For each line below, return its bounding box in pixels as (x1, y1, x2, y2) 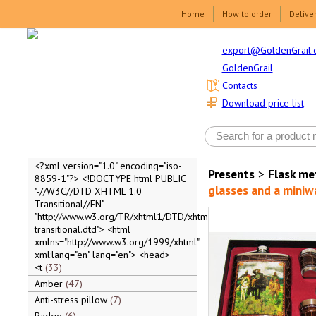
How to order (222, 8, 272, 19)
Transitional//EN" (34, 197, 104, 210)
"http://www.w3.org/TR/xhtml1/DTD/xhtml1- (34, 210, 220, 223)
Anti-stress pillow (34, 293, 110, 306)
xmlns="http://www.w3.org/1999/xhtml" (34, 236, 199, 248)
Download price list (221, 97, 304, 110)
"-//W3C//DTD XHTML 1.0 (34, 185, 142, 197)
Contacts (221, 79, 257, 92)
